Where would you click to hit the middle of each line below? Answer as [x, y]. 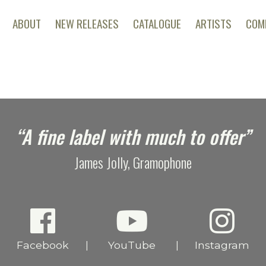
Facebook [43, 245]
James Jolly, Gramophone [133, 162]
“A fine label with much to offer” [133, 137]
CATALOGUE [157, 23]
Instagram [222, 245]
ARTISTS [213, 23]
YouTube [132, 245]
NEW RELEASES [87, 23]
